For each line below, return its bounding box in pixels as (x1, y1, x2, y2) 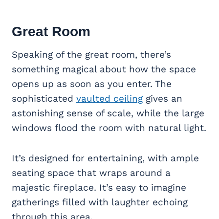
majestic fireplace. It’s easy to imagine (12, 182, 186, 194)
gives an (143, 93, 182, 105)
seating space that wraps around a (12, 167, 171, 179)
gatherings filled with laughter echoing (12, 197, 188, 208)
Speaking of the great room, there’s (12, 49, 171, 61)
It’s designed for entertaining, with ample (12, 153, 199, 164)
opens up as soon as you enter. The (12, 78, 172, 90)
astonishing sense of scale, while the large (12, 108, 204, 119)
